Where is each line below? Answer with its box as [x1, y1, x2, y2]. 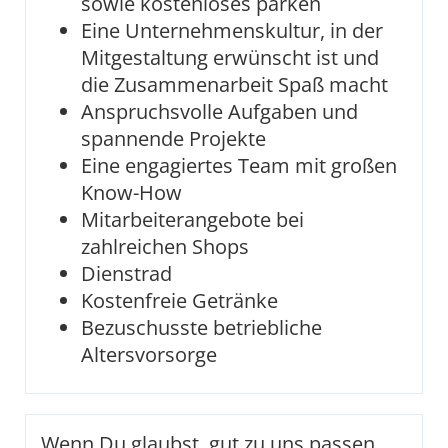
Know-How [81, 179, 182, 206]
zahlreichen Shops [81, 233, 249, 260]
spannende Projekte [81, 125, 271, 152]
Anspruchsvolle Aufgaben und [81, 98, 358, 125]
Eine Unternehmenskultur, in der [81, 17, 383, 44]
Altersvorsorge [81, 341, 217, 368]
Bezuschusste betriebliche [81, 314, 322, 341]
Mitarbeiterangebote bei [81, 206, 304, 233]
